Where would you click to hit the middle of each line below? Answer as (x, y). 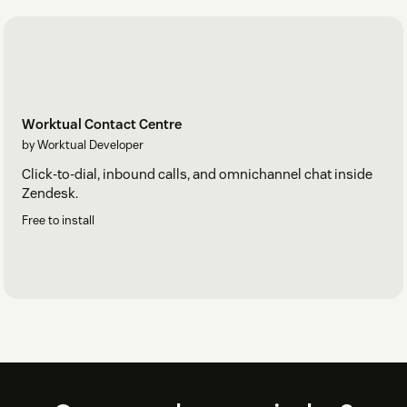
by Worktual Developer (83, 145)
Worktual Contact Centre (102, 124)
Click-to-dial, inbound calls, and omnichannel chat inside (197, 174)
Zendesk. (50, 194)
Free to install (58, 221)
